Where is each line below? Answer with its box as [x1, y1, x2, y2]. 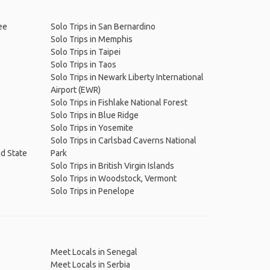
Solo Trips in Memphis [50, 34, 133, 44]
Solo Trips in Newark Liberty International [50, 72, 204, 82]
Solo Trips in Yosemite [50, 123, 133, 133]
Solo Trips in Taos [50, 60, 116, 69]
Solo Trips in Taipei [50, 47, 121, 57]
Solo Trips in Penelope [50, 186, 134, 196]
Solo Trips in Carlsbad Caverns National [50, 136, 196, 145]
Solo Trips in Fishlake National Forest [50, 98, 187, 107]
